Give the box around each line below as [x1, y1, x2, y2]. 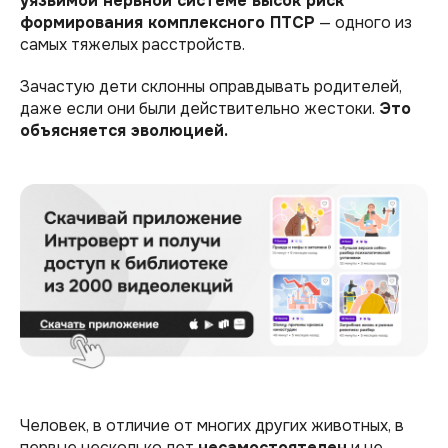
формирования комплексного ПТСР [20, 12, 315, 34]
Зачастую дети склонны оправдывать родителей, [20, 76, 402, 98]
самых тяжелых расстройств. [20, 34, 245, 56]
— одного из [315, 12, 412, 34]
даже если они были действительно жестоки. [20, 98, 379, 120]
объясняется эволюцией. [20, 120, 228, 142]
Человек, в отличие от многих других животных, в [20, 414, 404, 436]
